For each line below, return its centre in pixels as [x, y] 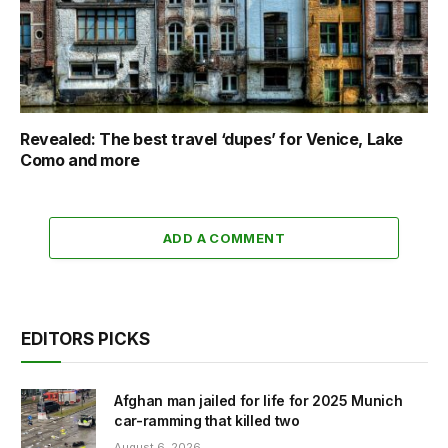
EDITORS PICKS [85, 339]
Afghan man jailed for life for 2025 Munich [258, 401]
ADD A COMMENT [224, 238]
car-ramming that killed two [207, 421]
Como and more [80, 160]
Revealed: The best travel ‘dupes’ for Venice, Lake [212, 139]
